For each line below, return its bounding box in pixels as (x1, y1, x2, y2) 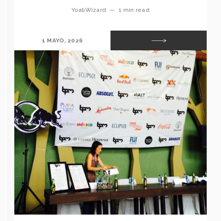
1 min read (118, 6, 149, 14)
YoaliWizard (72, 6, 107, 14)
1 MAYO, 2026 (41, 37, 83, 44)
